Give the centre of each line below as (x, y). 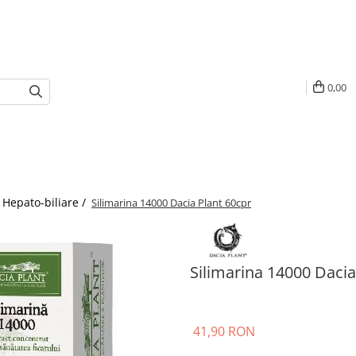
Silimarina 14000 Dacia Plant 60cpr (171, 203)
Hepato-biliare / (46, 202)
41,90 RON (224, 331)
